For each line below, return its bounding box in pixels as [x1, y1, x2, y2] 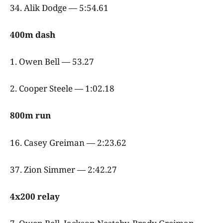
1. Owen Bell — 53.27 [10, 55, 96, 67]
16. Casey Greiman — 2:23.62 [10, 136, 128, 148]
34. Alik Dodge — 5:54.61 [10, 1, 111, 13]
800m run [10, 110, 53, 121]
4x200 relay [10, 190, 62, 202]
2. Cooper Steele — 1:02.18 [10, 83, 116, 95]
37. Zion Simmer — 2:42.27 [10, 163, 119, 175]
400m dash [10, 28, 57, 40]
